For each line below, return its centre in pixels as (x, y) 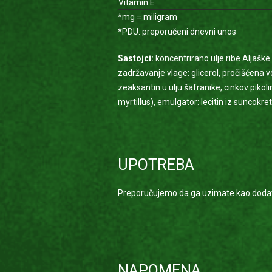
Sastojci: (135, 58)
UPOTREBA (156, 165)
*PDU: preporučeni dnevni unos (177, 32)
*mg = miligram (147, 17)
